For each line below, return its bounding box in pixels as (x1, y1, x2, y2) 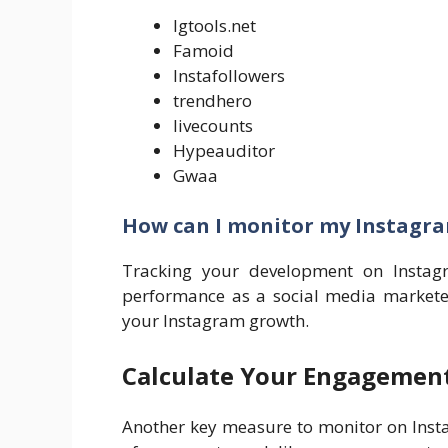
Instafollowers (173, 64, 285, 88)
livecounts (173, 114, 253, 138)
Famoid (173, 39, 234, 63)
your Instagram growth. (122, 308, 309, 332)
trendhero (173, 89, 252, 113)
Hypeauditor (173, 139, 275, 163)
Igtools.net (173, 14, 256, 38)
